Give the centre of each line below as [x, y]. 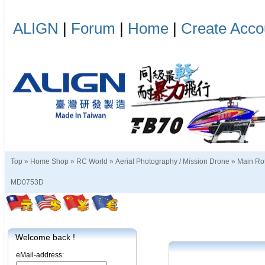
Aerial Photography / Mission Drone [172, 161]
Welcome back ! [45, 237]
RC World [92, 161]
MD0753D [27, 182]
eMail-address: [40, 255]
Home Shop [49, 161]
